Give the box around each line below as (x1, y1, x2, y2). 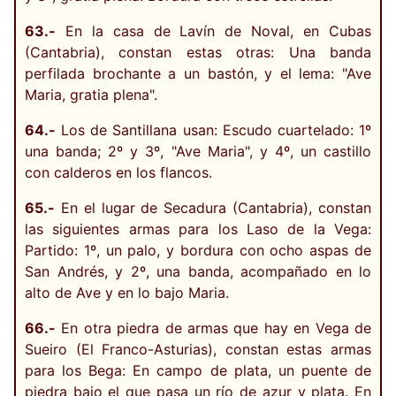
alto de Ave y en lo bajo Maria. (25, 283, 229, 301)
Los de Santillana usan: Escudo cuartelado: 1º (56, 120, 371, 139)
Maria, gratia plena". (25, 85, 157, 103)
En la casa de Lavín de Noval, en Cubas (56, 21, 371, 40)
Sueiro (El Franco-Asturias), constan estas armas (25, 339, 371, 358)
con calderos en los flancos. (25, 163, 212, 181)
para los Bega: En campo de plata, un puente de (25, 361, 371, 379)
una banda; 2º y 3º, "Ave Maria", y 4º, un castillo (25, 141, 371, 160)
